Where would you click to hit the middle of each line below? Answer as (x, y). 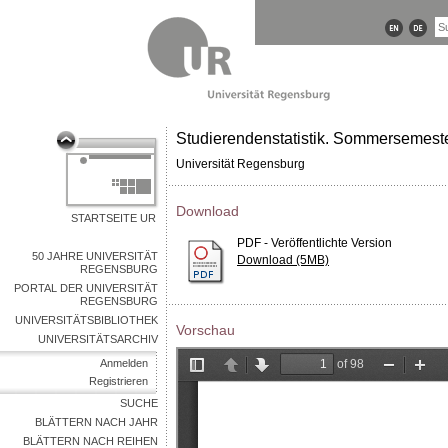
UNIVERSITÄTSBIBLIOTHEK (86, 320)
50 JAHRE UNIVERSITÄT (95, 256)
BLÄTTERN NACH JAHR (96, 422)
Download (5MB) (283, 260)
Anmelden (124, 363)
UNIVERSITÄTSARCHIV (98, 339)
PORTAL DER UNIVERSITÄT (86, 288)
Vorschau (205, 330)
